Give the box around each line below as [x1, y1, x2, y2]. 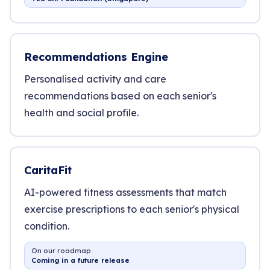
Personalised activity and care [24, 73, 166, 85]
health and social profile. [24, 107, 139, 119]
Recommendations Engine [24, 50, 168, 64]
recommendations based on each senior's [24, 90, 216, 102]
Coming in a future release [31, 256, 130, 265]
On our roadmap [31, 246, 91, 255]
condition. [24, 220, 69, 232]
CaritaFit [24, 163, 72, 177]
